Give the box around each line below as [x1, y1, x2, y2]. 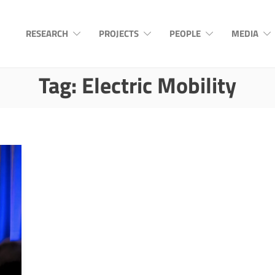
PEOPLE [169, 26, 201, 41]
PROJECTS [99, 26, 139, 41]
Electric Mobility [82, 68, 236, 102]
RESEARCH [26, 26, 68, 41]
